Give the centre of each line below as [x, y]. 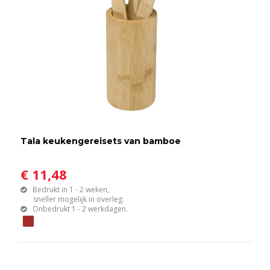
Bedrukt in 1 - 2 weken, [71, 190]
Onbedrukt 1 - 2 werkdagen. [80, 209]
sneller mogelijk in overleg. [73, 199]
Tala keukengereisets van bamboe [101, 141]
